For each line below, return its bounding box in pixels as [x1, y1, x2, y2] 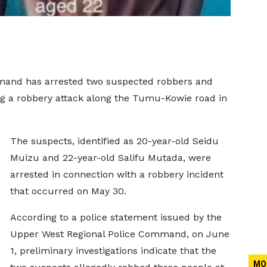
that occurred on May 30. [10, 185, 126, 197]
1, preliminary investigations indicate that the [10, 245, 216, 256]
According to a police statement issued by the [10, 212, 222, 223]
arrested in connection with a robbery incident [10, 169, 223, 180]
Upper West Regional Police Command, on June [10, 228, 229, 240]
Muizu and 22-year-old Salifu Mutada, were [10, 152, 211, 163]
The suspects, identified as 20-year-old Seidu [10, 135, 219, 147]
